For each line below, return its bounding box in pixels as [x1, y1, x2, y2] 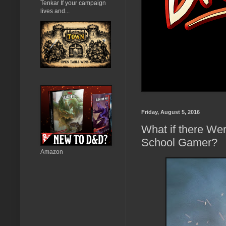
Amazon [40, 148, 63, 155]
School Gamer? [141, 136, 217, 149]
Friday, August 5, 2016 [141, 108, 200, 115]
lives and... [40, 7, 70, 15]
